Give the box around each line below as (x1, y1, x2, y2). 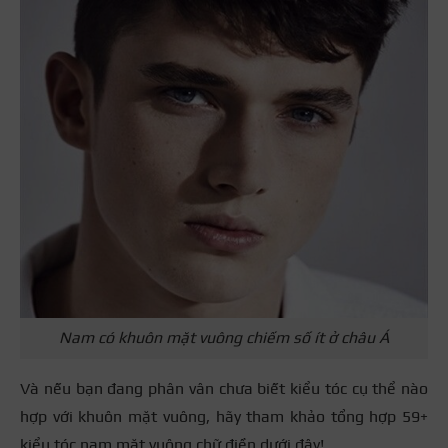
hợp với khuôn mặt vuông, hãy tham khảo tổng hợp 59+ (20, 406, 428, 426)
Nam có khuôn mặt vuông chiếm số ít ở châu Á (59, 328, 389, 348)
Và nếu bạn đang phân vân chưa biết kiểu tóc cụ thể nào (20, 378, 428, 398)
